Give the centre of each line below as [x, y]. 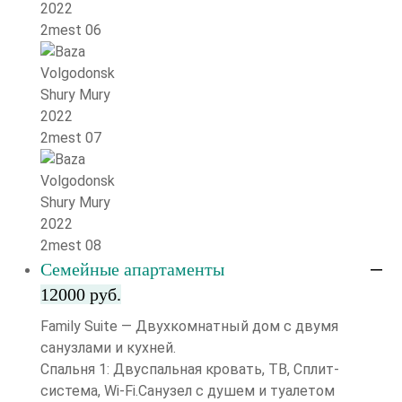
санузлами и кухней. [108, 348]
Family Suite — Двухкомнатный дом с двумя [189, 326]
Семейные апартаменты [132, 269]
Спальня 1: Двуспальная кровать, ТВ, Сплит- [190, 369]
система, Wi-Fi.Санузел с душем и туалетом [188, 391]
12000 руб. [81, 294]
